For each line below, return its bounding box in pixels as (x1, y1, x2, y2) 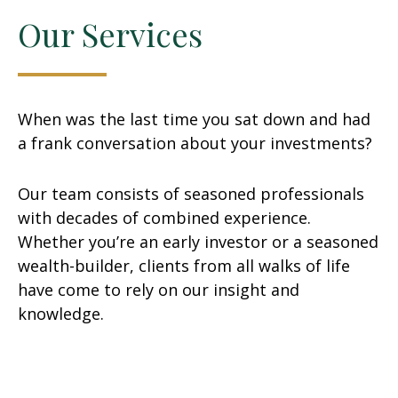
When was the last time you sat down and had (18, 108, 370, 130)
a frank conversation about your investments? (18, 132, 372, 154)
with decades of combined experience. (18, 207, 311, 228)
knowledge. (18, 303, 104, 324)
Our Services (18, 12, 203, 55)
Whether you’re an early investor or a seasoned (18, 231, 378, 252)
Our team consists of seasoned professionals (18, 183, 364, 204)
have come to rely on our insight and (18, 279, 299, 300)
